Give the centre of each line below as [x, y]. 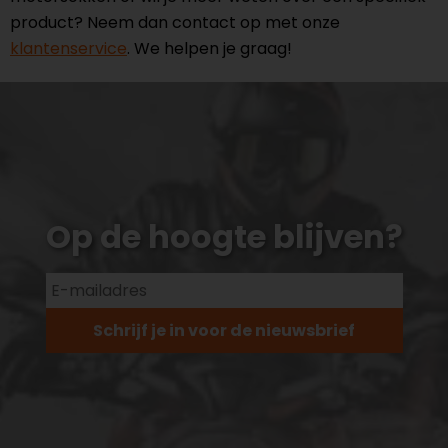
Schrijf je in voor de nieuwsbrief [224, 330]
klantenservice [68, 48]
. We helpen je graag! [209, 48]
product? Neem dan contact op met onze [175, 22]
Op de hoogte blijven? [224, 236]
